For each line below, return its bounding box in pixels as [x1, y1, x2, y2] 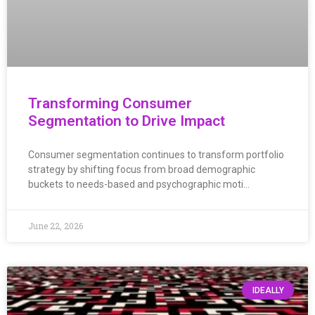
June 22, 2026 [28, 220, 83, 232]
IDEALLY [252, 285, 284, 295]
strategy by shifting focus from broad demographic [28, 164, 255, 176]
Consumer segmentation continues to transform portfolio [28, 149, 284, 161]
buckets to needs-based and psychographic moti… [28, 179, 250, 191]
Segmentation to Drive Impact [28, 112, 225, 130]
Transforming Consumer [28, 95, 192, 112]
